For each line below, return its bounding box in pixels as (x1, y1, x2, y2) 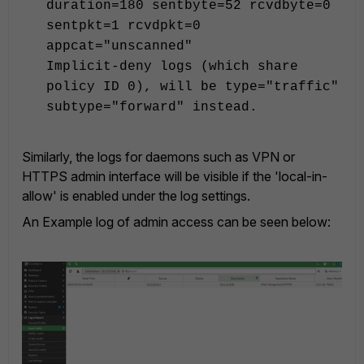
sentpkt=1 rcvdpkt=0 (46, 19, 201, 33)
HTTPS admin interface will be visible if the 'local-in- (22, 168, 327, 184)
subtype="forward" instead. (46, 100, 258, 115)
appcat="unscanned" (46, 39, 193, 54)
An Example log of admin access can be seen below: (22, 214, 331, 230)
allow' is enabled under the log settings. (22, 188, 250, 204)
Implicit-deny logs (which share (46, 59, 298, 74)
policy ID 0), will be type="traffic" (46, 80, 339, 94)
